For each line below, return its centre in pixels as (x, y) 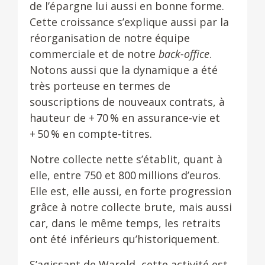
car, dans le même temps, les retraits (125, 223)
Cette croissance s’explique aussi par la (129, 22)
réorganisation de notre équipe (110, 38)
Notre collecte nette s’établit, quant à (126, 159)
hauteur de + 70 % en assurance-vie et (125, 118)
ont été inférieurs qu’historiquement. (125, 239)
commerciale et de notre (94, 54)
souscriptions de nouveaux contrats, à (127, 102)
